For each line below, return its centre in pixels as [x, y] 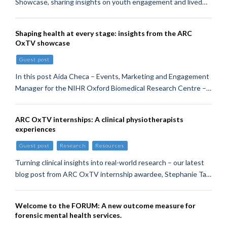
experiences [35, 129]
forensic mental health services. [68, 215]
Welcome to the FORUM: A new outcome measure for [105, 205]
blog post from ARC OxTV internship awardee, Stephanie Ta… [113, 174]
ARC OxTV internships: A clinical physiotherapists [99, 119]
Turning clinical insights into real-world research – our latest [110, 162]
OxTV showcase [43, 43]
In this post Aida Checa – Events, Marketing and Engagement [112, 76]
